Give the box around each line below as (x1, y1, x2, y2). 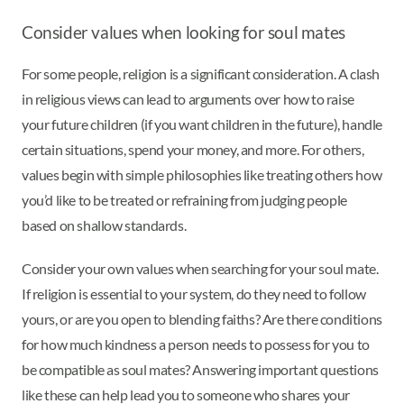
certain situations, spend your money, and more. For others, (22, 141, 364, 159)
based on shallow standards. (22, 216, 188, 234)
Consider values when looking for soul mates (22, 23, 345, 43)
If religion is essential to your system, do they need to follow (22, 285, 366, 303)
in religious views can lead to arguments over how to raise (22, 90, 354, 108)
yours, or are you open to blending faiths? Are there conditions (22, 310, 382, 328)
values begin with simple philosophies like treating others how (22, 166, 382, 184)
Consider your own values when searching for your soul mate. (22, 260, 379, 278)
